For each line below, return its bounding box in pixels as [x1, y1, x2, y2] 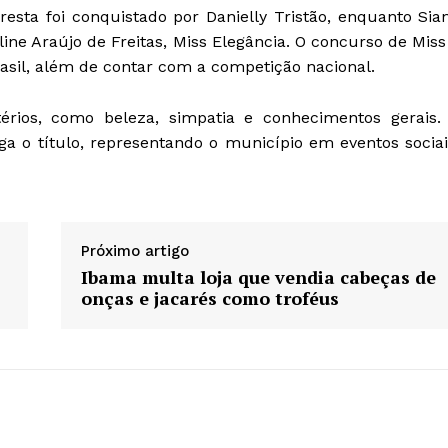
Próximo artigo [80, 241, 189, 260]
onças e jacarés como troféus [80, 285, 339, 310]
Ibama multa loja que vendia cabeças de [80, 264, 436, 289]
